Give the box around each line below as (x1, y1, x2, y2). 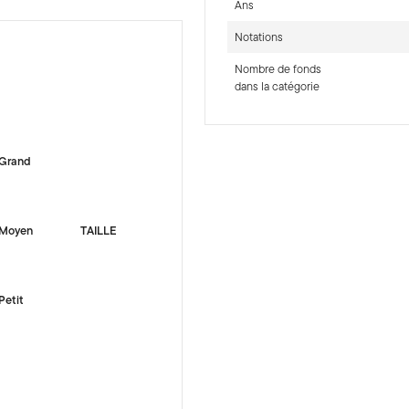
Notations (234, 27, 283, 46)
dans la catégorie (234, 77, 320, 95)
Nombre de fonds (234, 59, 321, 78)
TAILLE (80, 221, 118, 239)
